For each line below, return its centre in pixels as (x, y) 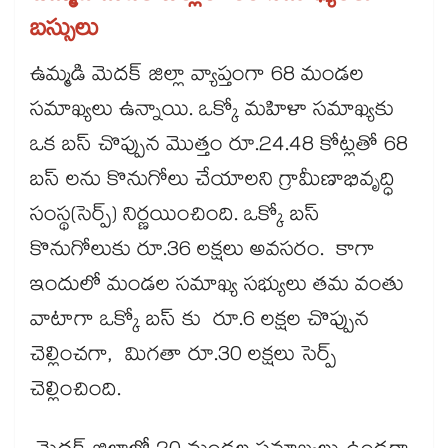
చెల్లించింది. (87, 392)
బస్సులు (67, 32)
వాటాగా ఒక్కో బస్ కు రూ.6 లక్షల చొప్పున (199, 322)
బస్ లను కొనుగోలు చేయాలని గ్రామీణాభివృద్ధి (212, 182)
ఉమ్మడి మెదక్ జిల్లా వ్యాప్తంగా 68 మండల (197, 77)
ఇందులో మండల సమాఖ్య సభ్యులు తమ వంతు (217, 287)
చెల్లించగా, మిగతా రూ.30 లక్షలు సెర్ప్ (183, 357)
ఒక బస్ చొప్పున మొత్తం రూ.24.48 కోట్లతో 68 (219, 147)
